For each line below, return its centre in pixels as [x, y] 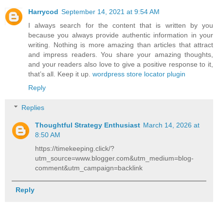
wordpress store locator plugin [139, 74]
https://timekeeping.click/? [75, 149]
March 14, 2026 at [172, 125]
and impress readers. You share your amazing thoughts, [121, 54]
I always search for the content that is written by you [121, 25]
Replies [33, 108]
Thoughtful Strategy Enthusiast [88, 125]
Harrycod [43, 11]
